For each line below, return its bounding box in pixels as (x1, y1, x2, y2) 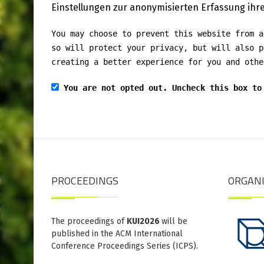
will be (161, 216, 187, 227)
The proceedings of (51, 216, 127, 227)
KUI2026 (127, 216, 161, 227)
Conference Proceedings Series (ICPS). (51, 241, 198, 252)
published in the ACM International (51, 229, 183, 239)
